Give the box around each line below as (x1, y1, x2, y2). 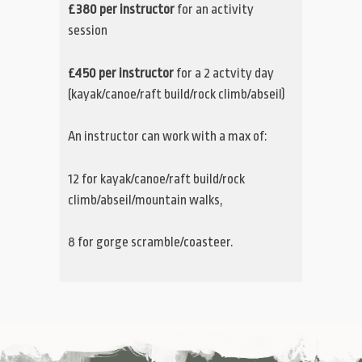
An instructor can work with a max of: (68, 128, 267, 145)
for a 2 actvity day (174, 65, 274, 81)
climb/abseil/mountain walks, (68, 192, 222, 208)
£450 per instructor (68, 65, 174, 81)
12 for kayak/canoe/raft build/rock (68, 170, 245, 187)
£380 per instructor (68, 2, 175, 18)
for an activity (175, 2, 254, 18)
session (68, 23, 107, 39)
